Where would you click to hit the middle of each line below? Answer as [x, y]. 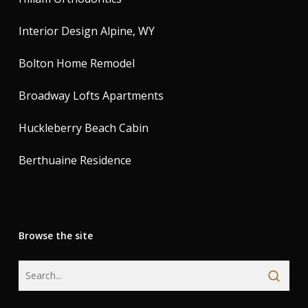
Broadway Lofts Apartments [91, 96]
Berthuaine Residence [75, 161]
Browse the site [55, 236]
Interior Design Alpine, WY [86, 31]
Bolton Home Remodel [76, 64]
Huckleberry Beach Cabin [83, 128]
